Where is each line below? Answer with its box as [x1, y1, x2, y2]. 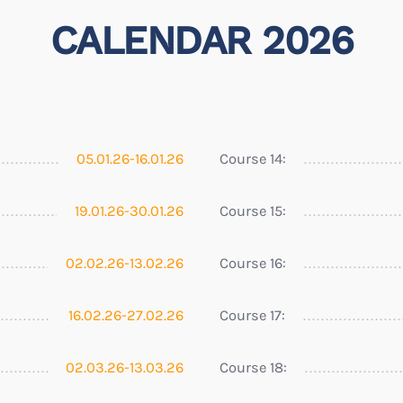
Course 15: [219, 201, 286, 219]
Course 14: [219, 149, 286, 167]
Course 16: [219, 254, 286, 272]
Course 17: [219, 306, 285, 324]
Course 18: [219, 358, 287, 376]
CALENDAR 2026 [49, 16, 354, 64]
